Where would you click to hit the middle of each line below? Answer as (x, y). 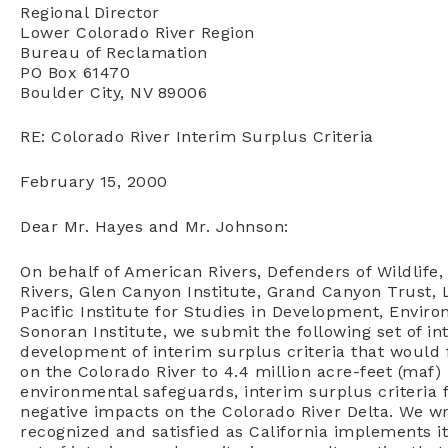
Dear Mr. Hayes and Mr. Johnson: (154, 227)
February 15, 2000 (94, 182)
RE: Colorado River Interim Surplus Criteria (197, 137)
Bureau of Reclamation (114, 52)
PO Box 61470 (75, 72)
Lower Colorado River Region (137, 32)
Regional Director (90, 12)
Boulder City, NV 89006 (113, 92)
